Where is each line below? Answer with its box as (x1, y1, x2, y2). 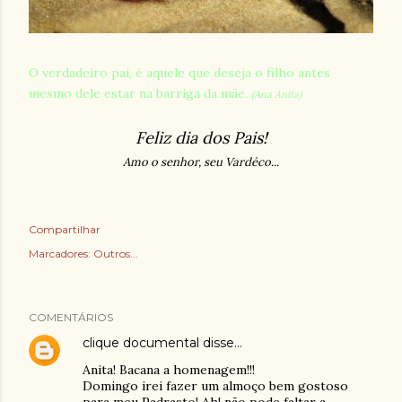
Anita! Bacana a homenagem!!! (83, 362, 255, 378)
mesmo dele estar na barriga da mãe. (29, 85, 251, 101)
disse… (199, 335, 242, 351)
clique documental (83, 335, 199, 351)
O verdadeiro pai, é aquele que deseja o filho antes (29, 65, 330, 81)
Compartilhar (29, 223, 100, 236)
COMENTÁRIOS (29, 310, 113, 324)
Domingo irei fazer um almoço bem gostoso (83, 378, 348, 394)
